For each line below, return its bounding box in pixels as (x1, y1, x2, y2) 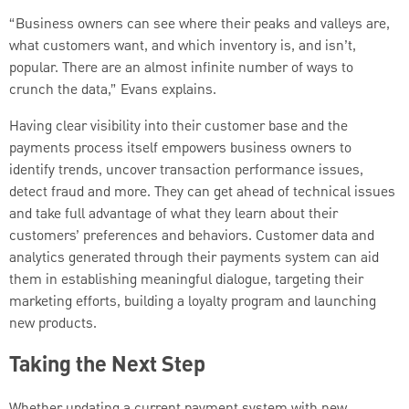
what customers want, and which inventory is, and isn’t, (9, 35, 356, 58)
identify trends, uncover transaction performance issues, (9, 159, 363, 182)
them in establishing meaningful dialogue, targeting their (9, 268, 363, 291)
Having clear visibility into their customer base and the (9, 115, 348, 138)
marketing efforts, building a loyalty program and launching (9, 290, 376, 313)
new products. (9, 312, 97, 335)
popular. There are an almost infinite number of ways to (9, 57, 353, 79)
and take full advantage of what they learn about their (9, 203, 338, 225)
